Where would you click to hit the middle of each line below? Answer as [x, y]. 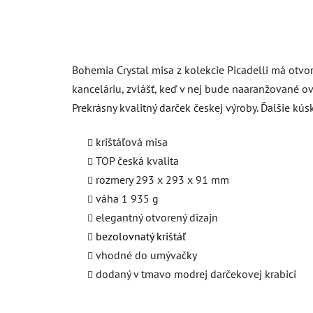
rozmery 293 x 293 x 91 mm [162, 179]
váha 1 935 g [127, 198]
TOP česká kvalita [137, 160]
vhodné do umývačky [146, 255]
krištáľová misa [132, 141]
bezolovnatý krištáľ [141, 236]
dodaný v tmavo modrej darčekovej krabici [196, 274]
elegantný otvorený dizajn [157, 217]
